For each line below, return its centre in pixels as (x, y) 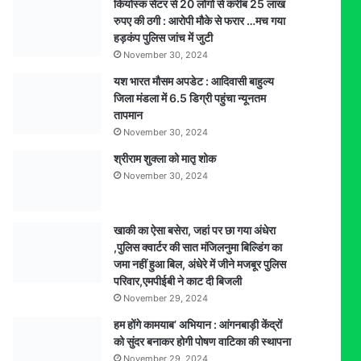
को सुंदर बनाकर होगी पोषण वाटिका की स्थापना (203, 341)
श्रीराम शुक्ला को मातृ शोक (166, 158)
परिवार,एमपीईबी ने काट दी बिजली (179, 281)
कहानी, (26, 77)
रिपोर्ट (23, 111)
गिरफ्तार (28, 280)
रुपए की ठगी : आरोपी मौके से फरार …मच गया (200, 21)
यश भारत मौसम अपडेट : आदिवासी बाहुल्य (194, 81)
